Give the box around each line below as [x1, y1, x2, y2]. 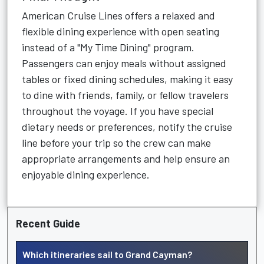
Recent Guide [16, 217, 80, 230]
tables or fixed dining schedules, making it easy [22, 72, 233, 85]
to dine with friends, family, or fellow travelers [22, 88, 229, 101]
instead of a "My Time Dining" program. [22, 41, 194, 54]
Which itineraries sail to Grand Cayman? [22, 249, 192, 260]
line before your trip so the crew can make [22, 136, 211, 149]
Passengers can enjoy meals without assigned [22, 57, 226, 70]
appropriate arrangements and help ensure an [22, 152, 230, 165]
